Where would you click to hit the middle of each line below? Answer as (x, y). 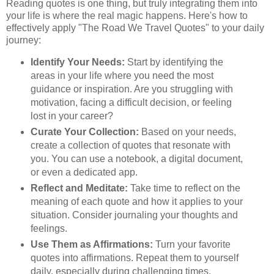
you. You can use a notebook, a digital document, (136, 159)
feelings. (49, 229)
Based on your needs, (187, 132)
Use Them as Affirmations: (91, 245)
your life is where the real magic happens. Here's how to (127, 15)
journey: (24, 40)
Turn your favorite (191, 245)
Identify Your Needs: (77, 62)
